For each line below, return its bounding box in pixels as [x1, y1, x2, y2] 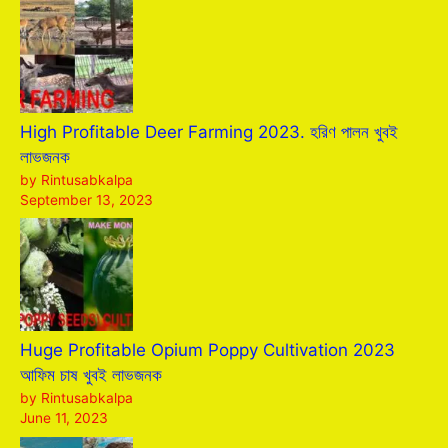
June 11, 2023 [20, 410, 108, 426]
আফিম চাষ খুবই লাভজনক [20, 365, 162, 385]
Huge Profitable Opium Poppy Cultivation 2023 [20, 340, 395, 360]
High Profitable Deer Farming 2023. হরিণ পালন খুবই [20, 121, 398, 142]
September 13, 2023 [20, 191, 153, 208]
